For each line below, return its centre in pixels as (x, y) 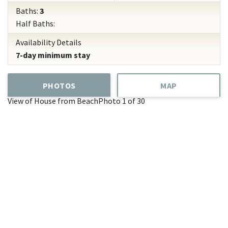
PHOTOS (59, 85)
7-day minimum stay (53, 55)
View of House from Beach (53, 101)
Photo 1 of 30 (122, 101)
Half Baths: (35, 23)
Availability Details (49, 42)
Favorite (23, 146)
